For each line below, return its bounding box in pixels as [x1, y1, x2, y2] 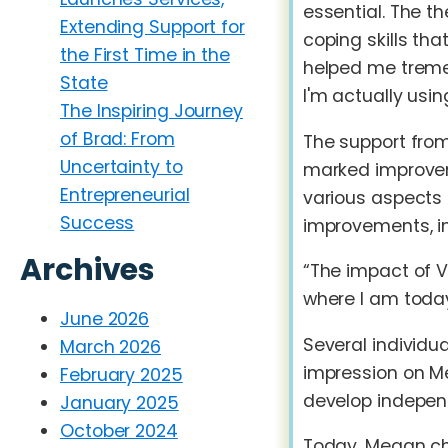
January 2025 [60, 391, 179, 416]
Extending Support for [60, 14, 245, 39]
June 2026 [60, 307, 150, 332]
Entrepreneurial [60, 182, 190, 207]
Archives [20, 249, 156, 292]
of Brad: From [60, 126, 175, 151]
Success [60, 210, 135, 235]
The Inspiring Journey [60, 98, 243, 123]
